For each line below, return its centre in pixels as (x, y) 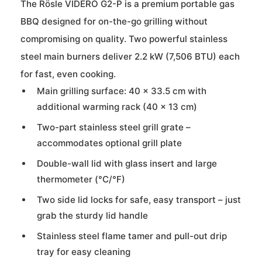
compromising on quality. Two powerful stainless (124, 39)
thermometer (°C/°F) (81, 179)
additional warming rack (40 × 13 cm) (117, 106)
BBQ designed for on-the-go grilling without (114, 21)
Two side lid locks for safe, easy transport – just (139, 199)
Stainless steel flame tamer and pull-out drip (132, 236)
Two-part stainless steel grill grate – (114, 127)
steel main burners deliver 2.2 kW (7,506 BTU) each (130, 56)
